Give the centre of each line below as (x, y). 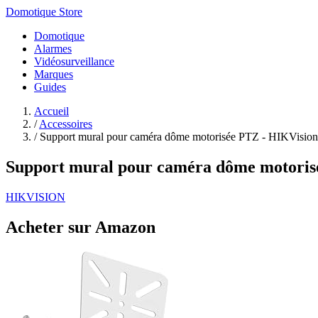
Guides (50, 87)
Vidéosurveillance (74, 61)
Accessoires (66, 124)
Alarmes (53, 49)
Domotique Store (44, 12)
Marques (54, 74)
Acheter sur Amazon (81, 227)
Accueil (51, 111)
